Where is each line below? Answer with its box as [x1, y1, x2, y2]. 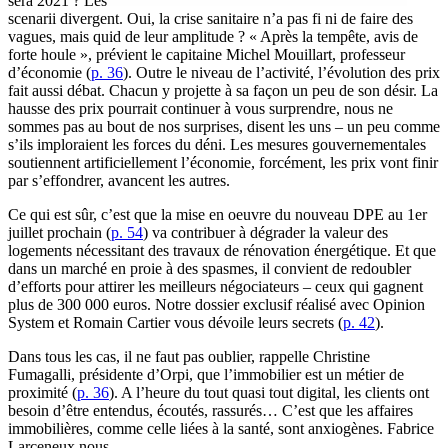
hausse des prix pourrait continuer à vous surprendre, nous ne [8, 99, 393, 117]
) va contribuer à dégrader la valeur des [143, 223, 388, 241]
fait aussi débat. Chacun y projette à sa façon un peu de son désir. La [8, 81, 438, 99]
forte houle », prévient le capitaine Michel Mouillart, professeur [8, 45, 405, 63]
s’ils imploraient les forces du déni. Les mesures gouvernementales [8, 135, 426, 153]
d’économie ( [8, 63, 91, 81]
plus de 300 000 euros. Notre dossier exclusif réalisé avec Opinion [8, 295, 425, 313]
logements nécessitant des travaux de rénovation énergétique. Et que [8, 241, 436, 259]
